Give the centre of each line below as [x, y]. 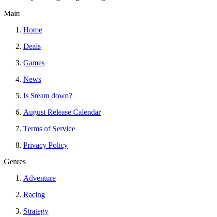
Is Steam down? [48, 96]
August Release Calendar [62, 112]
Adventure [39, 178]
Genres [15, 162]
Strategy [36, 211]
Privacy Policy [46, 145]
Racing [34, 195]
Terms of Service [49, 129]
